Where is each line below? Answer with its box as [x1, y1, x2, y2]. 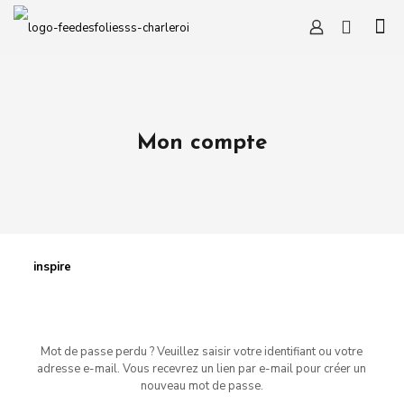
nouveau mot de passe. [140, 378, 263, 394]
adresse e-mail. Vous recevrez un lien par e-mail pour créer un [37, 361, 367, 377]
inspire [32, 259, 71, 275]
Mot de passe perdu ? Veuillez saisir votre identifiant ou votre [41, 344, 363, 360]
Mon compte [137, 133, 267, 154]
